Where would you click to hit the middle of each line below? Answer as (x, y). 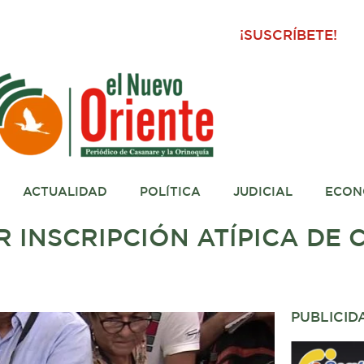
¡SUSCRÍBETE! (289, 36)
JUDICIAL (262, 192)
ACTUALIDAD (65, 192)
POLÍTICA (170, 192)
